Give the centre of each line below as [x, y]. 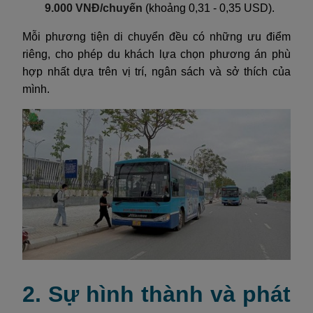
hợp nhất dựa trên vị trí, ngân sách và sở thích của [156, 72]
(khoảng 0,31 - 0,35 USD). [209, 8]
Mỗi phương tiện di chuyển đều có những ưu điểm [156, 37]
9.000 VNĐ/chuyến [94, 8]
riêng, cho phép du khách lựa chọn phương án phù [156, 54]
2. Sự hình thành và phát [156, 294]
